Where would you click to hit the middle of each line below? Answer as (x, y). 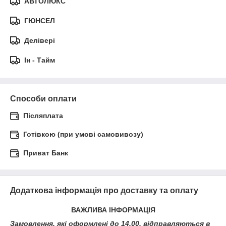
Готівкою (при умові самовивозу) (83, 134)
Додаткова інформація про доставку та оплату (104, 190)
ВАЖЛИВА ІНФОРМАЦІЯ (113, 210)
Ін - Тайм (40, 60)
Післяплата (43, 116)
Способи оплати (43, 99)
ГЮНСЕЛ (40, 21)
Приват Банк (46, 153)
